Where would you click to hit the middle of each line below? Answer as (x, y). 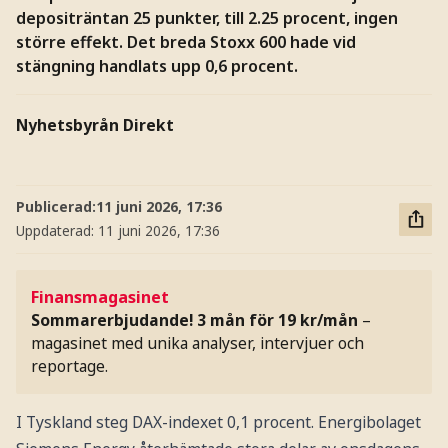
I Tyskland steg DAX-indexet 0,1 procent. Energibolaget (218, 422)
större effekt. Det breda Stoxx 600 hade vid (185, 41)
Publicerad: (55, 207)
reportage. (70, 366)
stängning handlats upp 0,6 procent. (156, 65)
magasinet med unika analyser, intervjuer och (198, 343)
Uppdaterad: (56, 231)
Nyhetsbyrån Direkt (94, 125)
